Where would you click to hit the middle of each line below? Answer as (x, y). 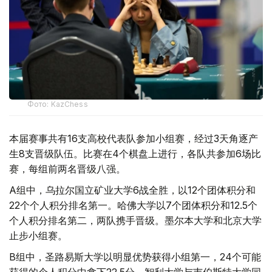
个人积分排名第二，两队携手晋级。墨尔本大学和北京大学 (135, 221)
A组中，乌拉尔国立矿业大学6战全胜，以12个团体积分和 (132, 190)
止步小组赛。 (38, 236)
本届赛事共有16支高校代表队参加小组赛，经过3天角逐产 (134, 139)
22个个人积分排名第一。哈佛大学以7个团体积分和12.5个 (133, 206)
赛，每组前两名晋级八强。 (67, 169)
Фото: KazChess (58, 104)
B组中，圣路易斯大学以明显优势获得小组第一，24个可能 (135, 257)
